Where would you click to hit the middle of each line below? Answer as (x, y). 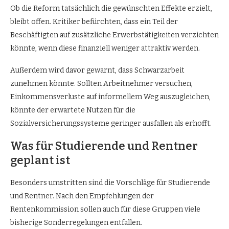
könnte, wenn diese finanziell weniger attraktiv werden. (105, 48)
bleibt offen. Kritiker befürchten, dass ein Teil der (94, 21)
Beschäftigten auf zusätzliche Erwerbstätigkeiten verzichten (114, 35)
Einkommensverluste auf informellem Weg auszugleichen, (110, 97)
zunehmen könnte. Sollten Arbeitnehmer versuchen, (101, 83)
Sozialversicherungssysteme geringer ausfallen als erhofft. (111, 123)
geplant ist (40, 160)
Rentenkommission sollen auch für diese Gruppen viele (105, 209)
